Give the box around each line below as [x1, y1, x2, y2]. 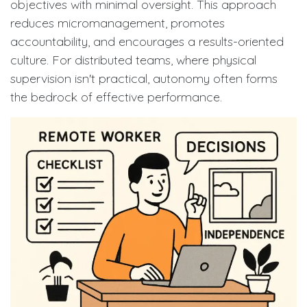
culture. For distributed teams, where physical [10, 52, 256, 69]
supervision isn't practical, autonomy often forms [10, 71, 278, 87]
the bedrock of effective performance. [10, 89, 222, 106]
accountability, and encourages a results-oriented [10, 34, 284, 50]
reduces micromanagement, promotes [10, 15, 225, 32]
